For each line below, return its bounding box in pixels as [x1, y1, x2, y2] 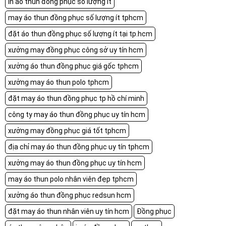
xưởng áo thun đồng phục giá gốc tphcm [8, 62, 139, 70]
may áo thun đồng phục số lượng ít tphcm [8, 13, 143, 22]
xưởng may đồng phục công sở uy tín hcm [8, 45, 143, 54]
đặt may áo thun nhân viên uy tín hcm [8, 207, 129, 215]
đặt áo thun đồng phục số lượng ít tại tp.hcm [8, 29, 152, 38]
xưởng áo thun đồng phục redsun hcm [8, 191, 131, 199]
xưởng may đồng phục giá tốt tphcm [8, 126, 126, 135]
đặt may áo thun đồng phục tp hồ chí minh [8, 94, 144, 102]
